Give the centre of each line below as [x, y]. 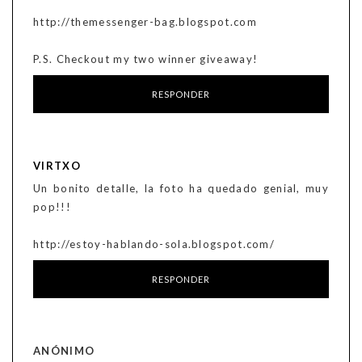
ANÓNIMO [64, 351]
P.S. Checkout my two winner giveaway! [146, 59]
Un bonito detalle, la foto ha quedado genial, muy [181, 189]
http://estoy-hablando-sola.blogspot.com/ [154, 244]
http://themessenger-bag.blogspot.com [145, 22]
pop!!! [52, 207]
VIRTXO [57, 166]
